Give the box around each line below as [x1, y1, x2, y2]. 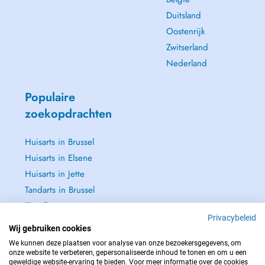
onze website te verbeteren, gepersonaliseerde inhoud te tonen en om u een [9, 248, 247, 257]
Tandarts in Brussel [24, 183, 95, 196]
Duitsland [166, 9, 201, 22]
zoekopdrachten [24, 105, 112, 122]
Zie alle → [24, 199, 64, 212]
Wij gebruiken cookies [9, 224, 91, 233]
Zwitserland [166, 41, 208, 54]
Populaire [24, 89, 75, 106]
